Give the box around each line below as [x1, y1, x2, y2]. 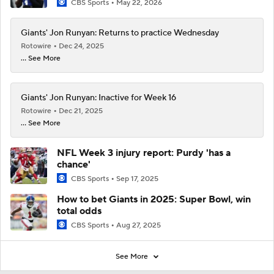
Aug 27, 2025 [116, 221, 161, 231]
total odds [57, 205, 102, 218]
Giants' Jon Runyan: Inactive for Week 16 [21, 92, 176, 103]
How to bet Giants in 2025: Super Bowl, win [57, 193, 251, 206]
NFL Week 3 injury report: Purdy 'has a [57, 147, 231, 159]
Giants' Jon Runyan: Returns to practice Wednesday [21, 28, 219, 39]
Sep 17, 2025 [116, 174, 158, 183]
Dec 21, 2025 [59, 106, 103, 116]
